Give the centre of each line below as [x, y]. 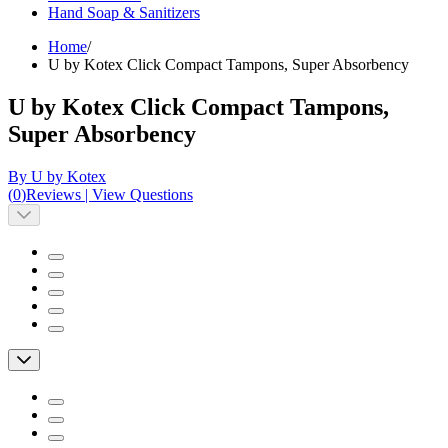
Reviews [53, 195]
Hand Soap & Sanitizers [124, 13]
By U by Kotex [57, 177]
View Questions [142, 195]
